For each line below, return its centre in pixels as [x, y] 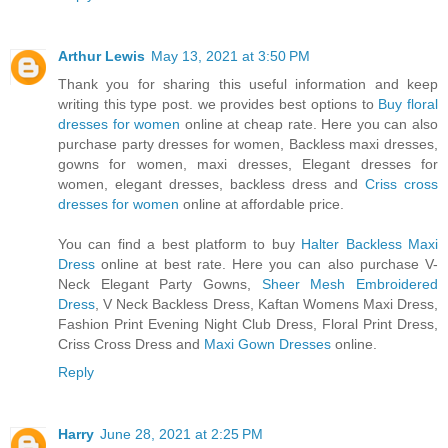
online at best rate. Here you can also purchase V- [266, 264]
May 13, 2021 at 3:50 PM [230, 56]
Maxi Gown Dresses [267, 344]
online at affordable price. [261, 204]
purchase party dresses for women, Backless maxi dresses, [248, 144]
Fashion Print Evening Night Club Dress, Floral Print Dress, [248, 324]
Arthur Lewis [101, 56]
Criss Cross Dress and [131, 344]
